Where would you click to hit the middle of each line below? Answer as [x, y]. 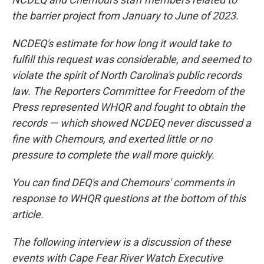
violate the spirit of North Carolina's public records [127, 75]
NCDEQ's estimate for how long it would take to [121, 44]
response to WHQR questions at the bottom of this [129, 199]
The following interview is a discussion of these [121, 242]
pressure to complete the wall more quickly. [113, 155]
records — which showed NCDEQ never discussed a [131, 123]
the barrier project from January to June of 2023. [125, 16]
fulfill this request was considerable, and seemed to [131, 60]
